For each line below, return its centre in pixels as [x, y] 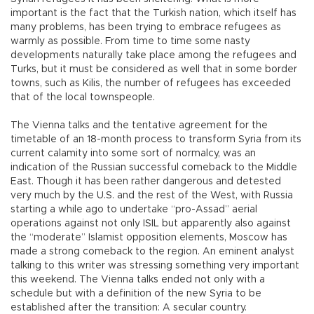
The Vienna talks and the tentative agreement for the [139, 126]
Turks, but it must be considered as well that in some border [154, 70]
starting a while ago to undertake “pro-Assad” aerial [134, 210]
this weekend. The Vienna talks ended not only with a [138, 280]
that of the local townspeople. [83, 98]
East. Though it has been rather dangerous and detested [146, 182]
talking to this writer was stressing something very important [155, 266]
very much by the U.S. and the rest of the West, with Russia [152, 196]
